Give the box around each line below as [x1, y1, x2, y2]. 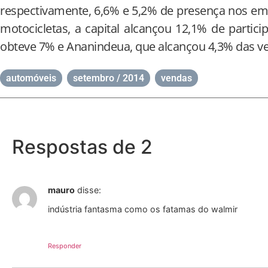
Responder [48, 241, 81, 250]
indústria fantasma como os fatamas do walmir [48, 204, 237, 215]
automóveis [6, 72, 56, 84]
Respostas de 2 [12, 135, 153, 159]
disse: [77, 185, 101, 195]
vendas [161, 72, 192, 84]
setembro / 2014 [73, 72, 144, 84]
